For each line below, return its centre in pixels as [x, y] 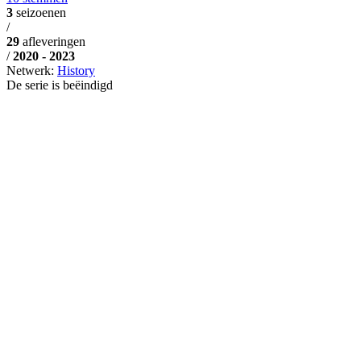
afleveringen [54, 41]
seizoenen [41, 12]
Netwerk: [32, 70]
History [76, 70]
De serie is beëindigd [60, 85]
